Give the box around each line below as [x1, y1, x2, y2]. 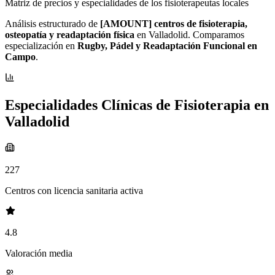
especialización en [5, 41, 77, 52]
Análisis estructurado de [5, 18, 100, 29]
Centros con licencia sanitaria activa [5, 185, 143, 196]
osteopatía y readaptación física [5, 29, 134, 41]
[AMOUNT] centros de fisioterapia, [100, 18, 247, 29]
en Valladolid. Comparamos [134, 29, 244, 41]
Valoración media [5, 248, 72, 259]
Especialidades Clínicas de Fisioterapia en [5, 97, 269, 114]
